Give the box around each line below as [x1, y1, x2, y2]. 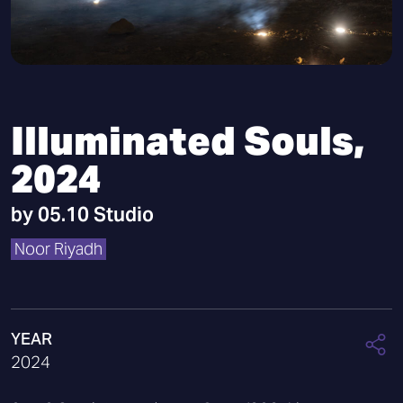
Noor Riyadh [14, 238, 103, 259]
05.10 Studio [38, 201, 154, 227]
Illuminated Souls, [11, 116, 364, 166]
